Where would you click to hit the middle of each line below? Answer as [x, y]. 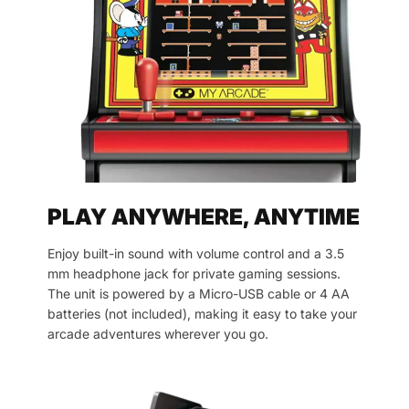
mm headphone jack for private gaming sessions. [194, 273]
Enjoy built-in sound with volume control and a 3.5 [196, 253]
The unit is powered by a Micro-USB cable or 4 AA [199, 293]
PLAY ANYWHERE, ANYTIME [204, 216]
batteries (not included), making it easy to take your [202, 313]
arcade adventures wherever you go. [158, 333]
